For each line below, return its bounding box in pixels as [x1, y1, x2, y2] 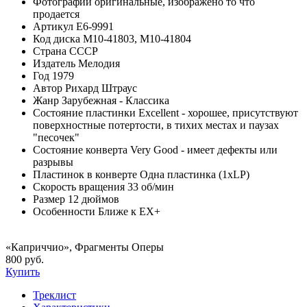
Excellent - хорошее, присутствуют [138, 106, 298, 119]
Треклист [33, 288, 76, 301]
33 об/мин [127, 180, 174, 193]
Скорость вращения [33, 180, 125, 193]
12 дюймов [68, 193, 119, 205]
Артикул [33, 20, 73, 32]
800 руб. [5, 253, 44, 265]
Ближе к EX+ [98, 205, 160, 217]
